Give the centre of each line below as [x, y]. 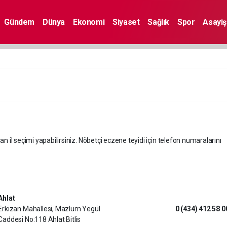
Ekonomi [89, 22]
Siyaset [126, 22]
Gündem [20, 22]
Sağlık [159, 22]
